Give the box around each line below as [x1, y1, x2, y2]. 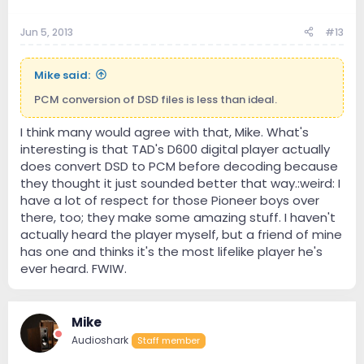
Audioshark [71, 333, 128, 348]
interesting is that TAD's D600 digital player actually [20, 141, 330, 158]
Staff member [137, 334, 200, 348]
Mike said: [34, 67, 90, 83]
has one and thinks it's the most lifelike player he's [20, 243, 323, 261]
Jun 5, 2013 [20, 24, 73, 39]
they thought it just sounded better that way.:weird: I [20, 175, 340, 193]
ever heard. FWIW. [20, 260, 127, 278]
